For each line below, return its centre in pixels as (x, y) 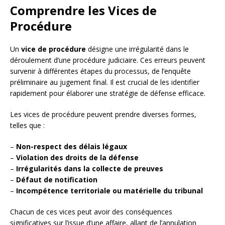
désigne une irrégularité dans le (137, 49)
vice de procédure (53, 49)
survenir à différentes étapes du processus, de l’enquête (100, 71)
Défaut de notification (57, 180)
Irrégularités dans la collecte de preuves (90, 169)
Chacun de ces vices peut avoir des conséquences (91, 212)
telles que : (27, 126)
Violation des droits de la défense (77, 158)
